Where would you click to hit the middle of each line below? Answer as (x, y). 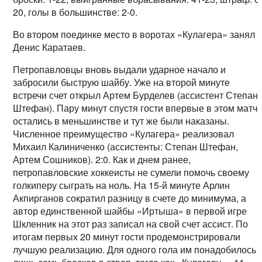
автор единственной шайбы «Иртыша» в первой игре (130, 211)
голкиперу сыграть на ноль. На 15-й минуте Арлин (122, 185)
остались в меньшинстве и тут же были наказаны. (121, 121)
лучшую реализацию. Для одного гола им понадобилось (135, 250)
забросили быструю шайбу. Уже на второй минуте (122, 82)
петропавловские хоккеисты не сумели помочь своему (131, 173)
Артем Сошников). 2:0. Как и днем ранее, (102, 160)
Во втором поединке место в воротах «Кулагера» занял (134, 35)
